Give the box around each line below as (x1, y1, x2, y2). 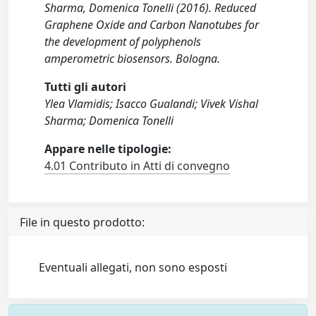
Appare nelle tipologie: (44, 141, 172, 157)
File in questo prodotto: (20, 214, 145, 230)
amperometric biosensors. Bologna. (44, 51, 221, 66)
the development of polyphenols (44, 34, 202, 49)
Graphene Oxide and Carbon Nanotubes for (44, 17, 260, 32)
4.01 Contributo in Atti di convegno (44, 158, 231, 174)
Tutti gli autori (44, 79, 127, 95)
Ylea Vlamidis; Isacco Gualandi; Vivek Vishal (44, 96, 259, 111)
